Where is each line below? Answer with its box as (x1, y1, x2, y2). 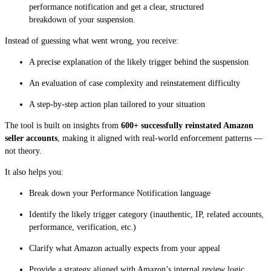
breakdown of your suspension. (29, 15, 135, 24)
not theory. (5, 146, 42, 155)
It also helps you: (5, 167, 64, 177)
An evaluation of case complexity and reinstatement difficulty (29, 78, 240, 88)
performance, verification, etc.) (29, 222, 136, 232)
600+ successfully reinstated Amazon (121, 120, 253, 130)
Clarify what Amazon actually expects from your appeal (29, 243, 220, 253)
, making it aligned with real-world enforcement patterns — (57, 133, 263, 143)
